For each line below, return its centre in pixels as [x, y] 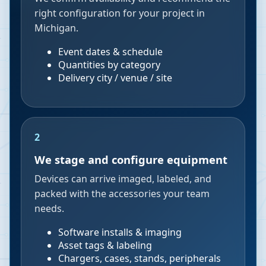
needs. [49, 208]
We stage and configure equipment [131, 159]
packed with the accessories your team [122, 194]
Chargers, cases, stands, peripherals [140, 258]
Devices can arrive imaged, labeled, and [123, 179]
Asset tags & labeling [105, 245]
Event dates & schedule [110, 52]
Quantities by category [109, 65]
